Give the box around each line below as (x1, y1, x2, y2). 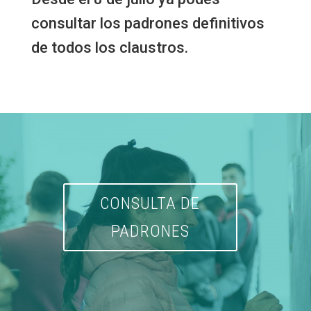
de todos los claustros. (31, 38, 188, 56)
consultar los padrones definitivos (31, 14, 264, 32)
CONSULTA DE (100, 194, 201, 214)
